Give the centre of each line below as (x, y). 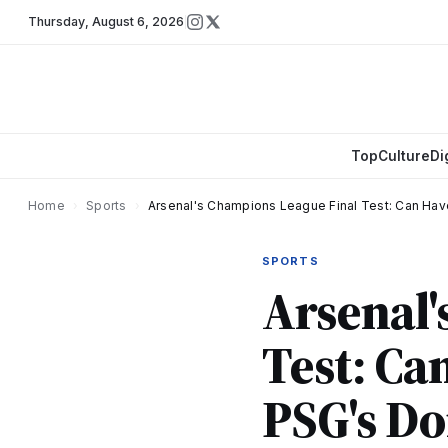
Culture (403, 156)
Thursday (56, 21)
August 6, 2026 (138, 21)
